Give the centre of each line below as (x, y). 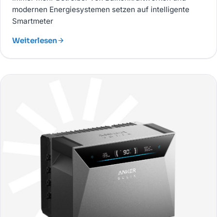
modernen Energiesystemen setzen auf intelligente (101, 9)
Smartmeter (33, 21)
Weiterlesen (35, 40)
